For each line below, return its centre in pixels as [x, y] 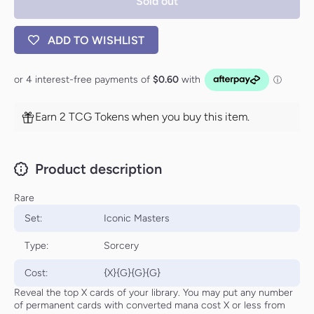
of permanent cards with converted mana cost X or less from [150, 306]
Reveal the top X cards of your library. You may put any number [153, 293]
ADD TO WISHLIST [96, 40]
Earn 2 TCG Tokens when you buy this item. [142, 117]
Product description [98, 169]
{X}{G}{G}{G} [132, 273]
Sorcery [121, 246]
